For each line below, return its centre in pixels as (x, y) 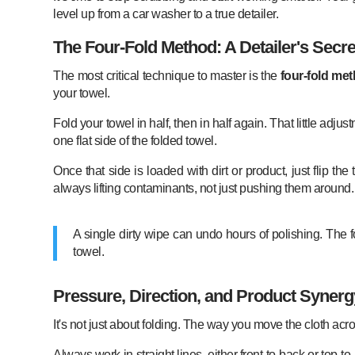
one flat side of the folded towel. (135, 140)
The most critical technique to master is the (167, 75)
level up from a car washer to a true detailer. (166, 13)
